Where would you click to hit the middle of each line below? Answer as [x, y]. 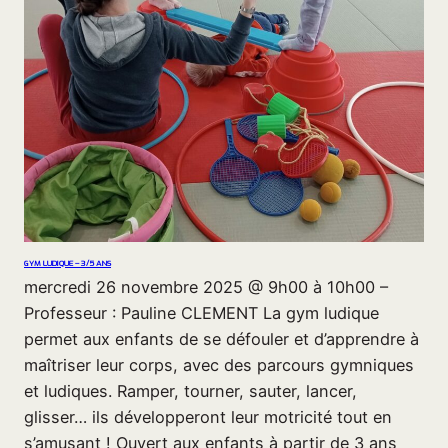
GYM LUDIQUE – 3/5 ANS [67, 263]
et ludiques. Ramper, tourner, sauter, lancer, [190, 391]
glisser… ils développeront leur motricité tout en [208, 417]
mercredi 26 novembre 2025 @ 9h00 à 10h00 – [206, 287]
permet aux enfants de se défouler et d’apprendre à [221, 339]
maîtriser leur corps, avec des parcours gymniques [219, 365]
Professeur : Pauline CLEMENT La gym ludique [201, 313]
